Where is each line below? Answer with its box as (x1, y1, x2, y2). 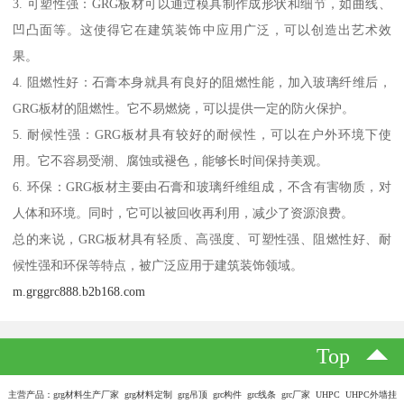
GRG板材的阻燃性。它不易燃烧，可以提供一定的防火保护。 (13, 100, 355, 115)
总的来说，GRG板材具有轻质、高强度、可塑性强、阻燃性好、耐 (13, 231, 391, 246)
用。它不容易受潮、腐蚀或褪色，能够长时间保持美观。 (13, 152, 329, 168)
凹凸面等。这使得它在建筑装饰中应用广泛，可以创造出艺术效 (13, 22, 391, 37)
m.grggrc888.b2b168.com (13, 283, 146, 298)
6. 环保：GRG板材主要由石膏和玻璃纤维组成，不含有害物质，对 (13, 179, 391, 194)
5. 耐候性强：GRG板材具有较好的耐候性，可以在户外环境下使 (13, 126, 391, 142)
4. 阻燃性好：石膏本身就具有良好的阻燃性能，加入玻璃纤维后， (13, 74, 391, 89)
